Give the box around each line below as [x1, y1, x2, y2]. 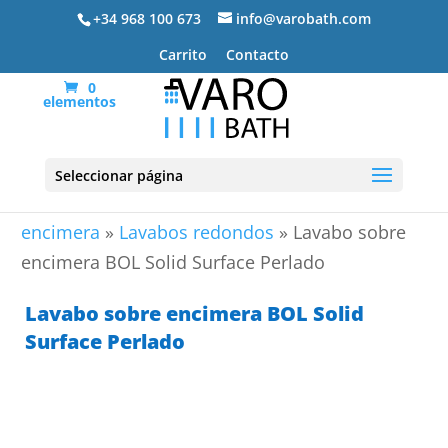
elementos [43, 91, 117, 111]
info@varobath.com [235, 8, 371, 28]
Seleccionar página [54, 166, 183, 185]
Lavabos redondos [119, 220, 274, 244]
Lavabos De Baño [106, 190, 252, 214]
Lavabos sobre [271, 190, 393, 214]
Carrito [158, 45, 207, 64]
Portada [21, 190, 87, 214]
